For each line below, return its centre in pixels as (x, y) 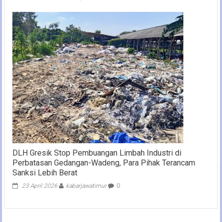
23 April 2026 (39, 186)
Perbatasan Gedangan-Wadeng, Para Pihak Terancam (104, 163)
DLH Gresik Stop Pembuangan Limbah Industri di (97, 153)
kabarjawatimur (86, 186)
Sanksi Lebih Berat (45, 172)
